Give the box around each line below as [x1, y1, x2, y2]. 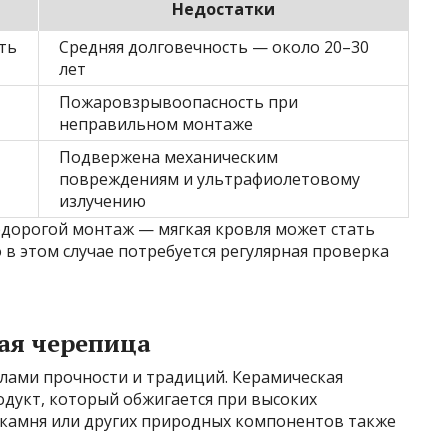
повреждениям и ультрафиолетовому [59, 167, 360, 190]
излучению [59, 189, 146, 212]
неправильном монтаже [59, 112, 253, 135]
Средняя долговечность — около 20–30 [59, 35, 369, 58]
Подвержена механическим [59, 145, 278, 168]
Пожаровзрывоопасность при [59, 90, 298, 113]
